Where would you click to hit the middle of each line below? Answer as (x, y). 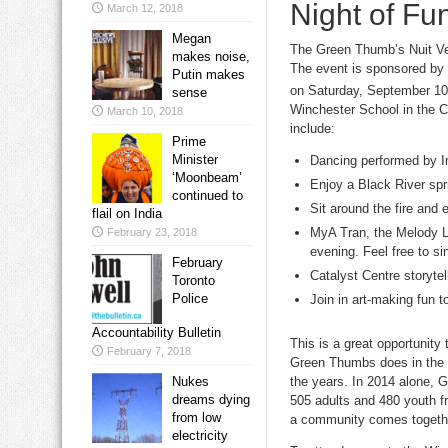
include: (312, 128)
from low (196, 418)
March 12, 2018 (145, 8)
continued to (207, 196)
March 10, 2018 (145, 111)
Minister (195, 160)
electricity (200, 436)
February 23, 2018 (152, 232)
